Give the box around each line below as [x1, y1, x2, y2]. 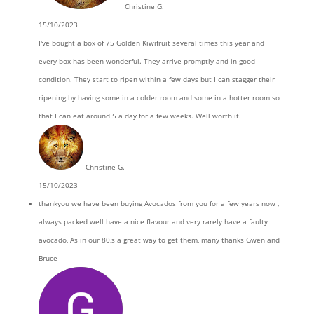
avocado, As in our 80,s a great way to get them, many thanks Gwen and [38, 235, 280, 245]
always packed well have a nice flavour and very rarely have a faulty [38, 217, 268, 226]
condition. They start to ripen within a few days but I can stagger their [38, 74, 275, 84]
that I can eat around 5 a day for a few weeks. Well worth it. [38, 111, 241, 121]
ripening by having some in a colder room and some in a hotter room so [38, 93, 280, 102]
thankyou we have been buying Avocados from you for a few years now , [38, 198, 279, 208]
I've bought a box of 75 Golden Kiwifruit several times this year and [38, 38, 264, 48]
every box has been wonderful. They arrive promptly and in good [38, 56, 255, 66]
